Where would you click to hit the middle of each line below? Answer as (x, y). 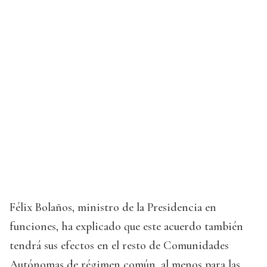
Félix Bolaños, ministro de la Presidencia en (113, 208)
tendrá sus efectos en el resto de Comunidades (119, 246)
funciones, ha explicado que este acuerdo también (126, 227)
